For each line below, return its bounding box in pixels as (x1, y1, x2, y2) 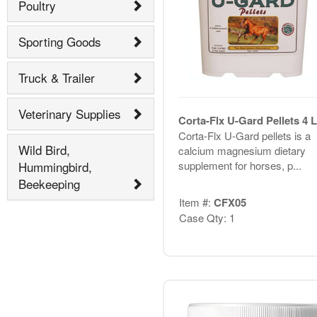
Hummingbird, (18, 158, 92, 176)
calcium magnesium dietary (178, 142, 306, 158)
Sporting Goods (18, 33, 101, 51)
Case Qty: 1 (178, 210, 235, 226)
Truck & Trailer (18, 69, 95, 87)
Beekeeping (18, 175, 80, 193)
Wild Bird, (18, 141, 70, 159)
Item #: (178, 195, 214, 210)
